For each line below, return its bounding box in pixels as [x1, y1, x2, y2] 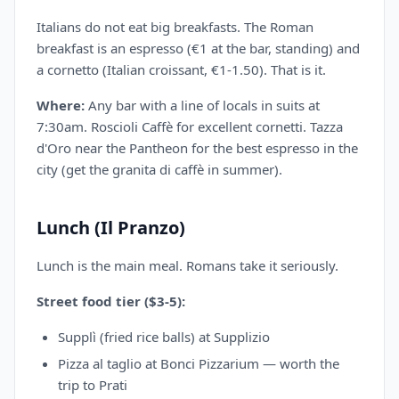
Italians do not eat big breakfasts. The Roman [37, 18, 313, 36]
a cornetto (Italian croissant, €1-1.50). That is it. [37, 61, 326, 78]
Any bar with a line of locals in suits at [85, 96, 320, 114]
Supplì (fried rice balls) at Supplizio [58, 328, 270, 346]
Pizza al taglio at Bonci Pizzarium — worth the [58, 354, 339, 372]
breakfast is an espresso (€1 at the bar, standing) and [37, 39, 360, 57]
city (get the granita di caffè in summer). [37, 160, 282, 178]
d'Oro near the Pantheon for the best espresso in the [37, 139, 358, 157]
